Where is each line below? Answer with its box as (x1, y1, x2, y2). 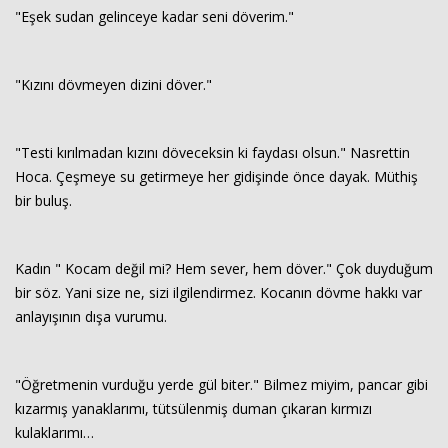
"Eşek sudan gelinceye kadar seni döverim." (15, 7, 294, 26)
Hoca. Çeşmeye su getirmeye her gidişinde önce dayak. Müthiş (15, 167, 418, 186)
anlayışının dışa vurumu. (15, 307, 167, 326)
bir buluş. (15, 191, 72, 210)
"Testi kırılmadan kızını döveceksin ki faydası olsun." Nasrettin (15, 143, 410, 162)
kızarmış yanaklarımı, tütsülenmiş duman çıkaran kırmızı (15, 399, 372, 418)
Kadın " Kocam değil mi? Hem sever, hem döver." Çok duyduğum (15, 259, 433, 278)
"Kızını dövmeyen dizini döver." (15, 75, 212, 94)
